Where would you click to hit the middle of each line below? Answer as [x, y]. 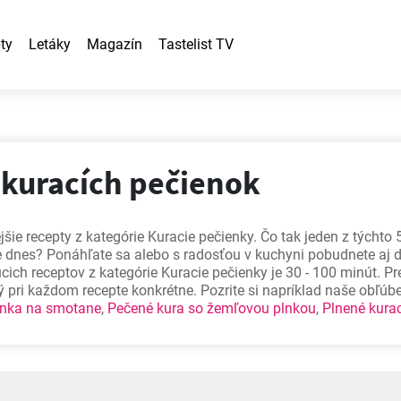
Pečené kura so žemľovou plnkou [212, 308]
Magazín [115, 44]
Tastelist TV [196, 44]
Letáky [50, 44]
